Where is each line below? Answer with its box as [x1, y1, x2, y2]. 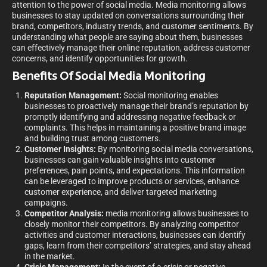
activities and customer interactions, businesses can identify [24, 230, 246, 240]
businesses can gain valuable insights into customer [24, 155, 216, 165]
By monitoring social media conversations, [96, 144, 253, 154]
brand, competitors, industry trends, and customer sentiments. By [12, 21, 253, 32]
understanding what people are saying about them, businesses [12, 32, 243, 42]
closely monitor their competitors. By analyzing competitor [24, 219, 239, 229]
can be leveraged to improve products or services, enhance [24, 176, 239, 187]
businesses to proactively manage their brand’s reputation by [24, 101, 249, 111]
